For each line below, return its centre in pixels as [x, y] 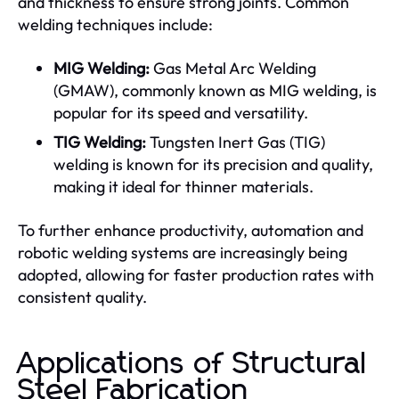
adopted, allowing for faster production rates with [196, 275]
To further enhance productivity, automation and [191, 230]
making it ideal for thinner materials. [183, 187]
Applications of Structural [192, 364]
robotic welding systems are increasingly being [183, 252]
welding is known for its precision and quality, [213, 164]
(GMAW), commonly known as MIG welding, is [215, 90]
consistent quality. [82, 297]
